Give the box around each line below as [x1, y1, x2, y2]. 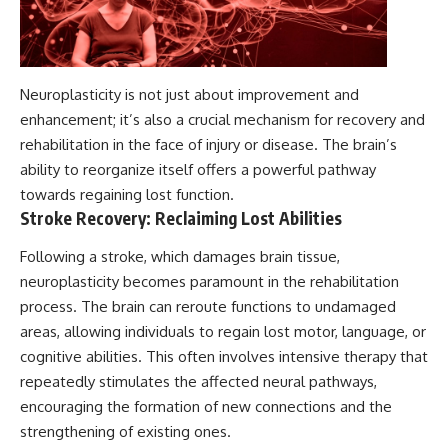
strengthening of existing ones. [20, 421, 231, 441]
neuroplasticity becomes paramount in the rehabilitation [20, 271, 399, 291]
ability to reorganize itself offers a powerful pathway [20, 160, 376, 180]
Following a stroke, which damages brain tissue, [20, 246, 340, 266]
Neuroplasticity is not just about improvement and [20, 85, 359, 105]
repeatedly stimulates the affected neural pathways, [20, 371, 377, 391]
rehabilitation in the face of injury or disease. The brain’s [20, 135, 397, 155]
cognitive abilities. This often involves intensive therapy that [20, 346, 428, 366]
